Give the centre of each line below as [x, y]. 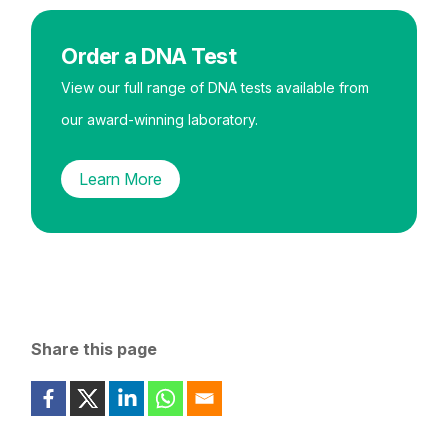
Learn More [121, 178]
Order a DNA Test [149, 55]
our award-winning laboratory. [160, 119]
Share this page [94, 348]
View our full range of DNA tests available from [215, 87]
